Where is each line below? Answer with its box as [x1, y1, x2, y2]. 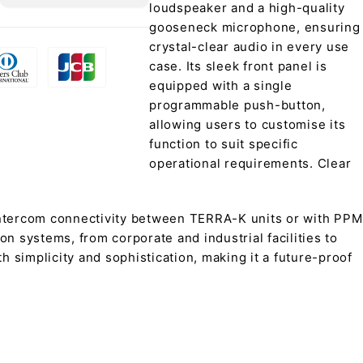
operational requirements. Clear [149, 156, 352, 171]
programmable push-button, [149, 97, 326, 113]
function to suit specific [149, 136, 298, 152]
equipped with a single [149, 78, 293, 93]
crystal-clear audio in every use [149, 39, 350, 54]
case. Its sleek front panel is [149, 58, 327, 74]
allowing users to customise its [149, 117, 346, 132]
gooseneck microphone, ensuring [149, 19, 361, 35]
